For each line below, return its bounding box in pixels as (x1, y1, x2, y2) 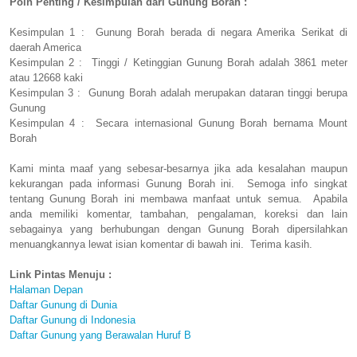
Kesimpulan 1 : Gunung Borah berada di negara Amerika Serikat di (10, 26, 347, 39)
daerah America (10, 41, 81, 54)
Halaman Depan (10, 284, 83, 296)
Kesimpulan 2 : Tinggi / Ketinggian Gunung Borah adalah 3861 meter (10, 57, 347, 69)
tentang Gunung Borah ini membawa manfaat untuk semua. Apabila (10, 193, 347, 206)
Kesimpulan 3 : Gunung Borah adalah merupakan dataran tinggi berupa (10, 87, 347, 100)
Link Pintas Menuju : (10, 269, 112, 281)
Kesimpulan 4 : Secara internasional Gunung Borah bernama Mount (10, 117, 347, 130)
